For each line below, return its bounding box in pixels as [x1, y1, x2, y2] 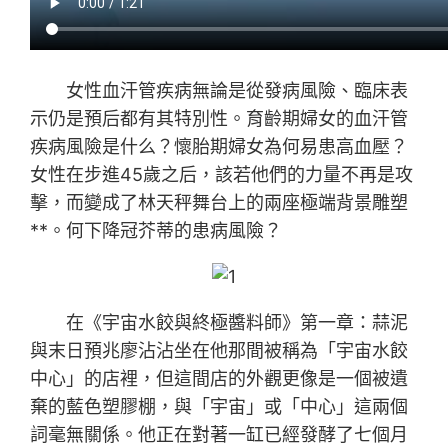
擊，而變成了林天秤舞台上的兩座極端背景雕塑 [30, 191, 409, 213]
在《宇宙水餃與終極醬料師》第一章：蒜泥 [66, 311, 409, 333]
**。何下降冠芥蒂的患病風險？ [30, 219, 283, 241]
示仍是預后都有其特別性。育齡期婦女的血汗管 [30, 107, 409, 129]
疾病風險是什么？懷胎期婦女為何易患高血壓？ [30, 135, 409, 157]
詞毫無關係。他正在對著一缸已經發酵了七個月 [30, 423, 409, 445]
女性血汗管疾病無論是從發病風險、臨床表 [66, 79, 409, 101]
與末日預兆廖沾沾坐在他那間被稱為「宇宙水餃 [30, 339, 409, 361]
